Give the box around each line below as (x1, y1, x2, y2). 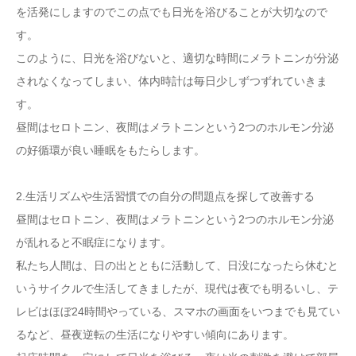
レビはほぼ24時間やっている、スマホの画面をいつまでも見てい (16, 305, 340, 318)
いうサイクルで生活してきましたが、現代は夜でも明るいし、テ (16, 282, 339, 295)
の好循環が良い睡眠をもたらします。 (16, 144, 205, 157)
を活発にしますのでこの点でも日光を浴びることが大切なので (16, 6, 327, 18)
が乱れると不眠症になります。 (16, 236, 172, 249)
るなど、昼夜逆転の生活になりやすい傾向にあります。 (16, 328, 294, 341)
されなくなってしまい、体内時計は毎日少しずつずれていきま (16, 75, 327, 87)
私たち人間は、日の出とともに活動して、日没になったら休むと (16, 259, 339, 272)
